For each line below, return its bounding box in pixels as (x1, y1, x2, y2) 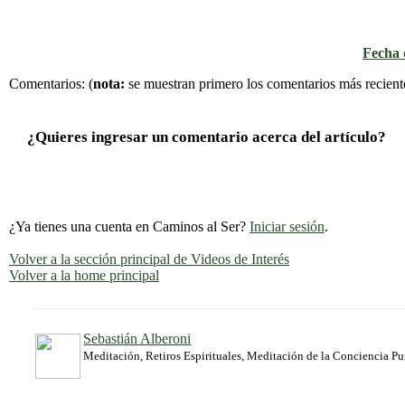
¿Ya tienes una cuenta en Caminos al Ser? (9, 219, 250, 235)
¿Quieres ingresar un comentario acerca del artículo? (27, 128, 386, 146)
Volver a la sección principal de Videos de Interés (9, 251, 289, 268)
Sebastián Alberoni (83, 330, 192, 346)
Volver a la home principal (9, 268, 159, 284)
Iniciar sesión (250, 219, 325, 235)
